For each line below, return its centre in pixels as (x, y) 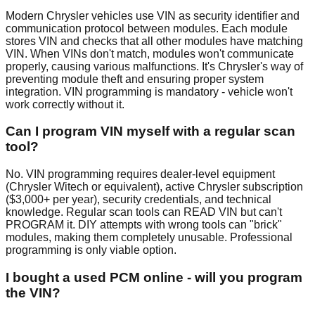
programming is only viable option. (91, 250)
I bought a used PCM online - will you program (154, 277)
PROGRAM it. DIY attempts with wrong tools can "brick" (144, 225)
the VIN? (33, 292)
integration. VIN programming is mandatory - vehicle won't (149, 91)
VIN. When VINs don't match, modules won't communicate (150, 53)
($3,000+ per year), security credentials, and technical (139, 200)
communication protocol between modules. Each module (147, 28)
